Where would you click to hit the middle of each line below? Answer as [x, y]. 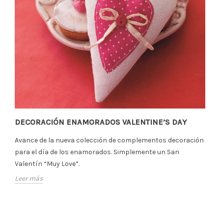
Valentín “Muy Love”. [48, 164]
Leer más [29, 178]
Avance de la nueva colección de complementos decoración [109, 140]
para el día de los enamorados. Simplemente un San [97, 152]
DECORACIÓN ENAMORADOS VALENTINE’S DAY [101, 122]
